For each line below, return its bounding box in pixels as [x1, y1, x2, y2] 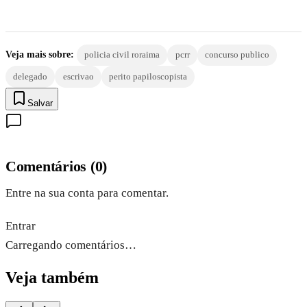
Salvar [27, 97, 53, 108]
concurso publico [204, 49, 269, 60]
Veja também [5, 268, 99, 286]
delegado [13, 71, 48, 82]
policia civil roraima [84, 49, 160, 60]
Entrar [5, 219, 36, 232]
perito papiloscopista [108, 71, 187, 82]
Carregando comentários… [5, 238, 136, 251]
